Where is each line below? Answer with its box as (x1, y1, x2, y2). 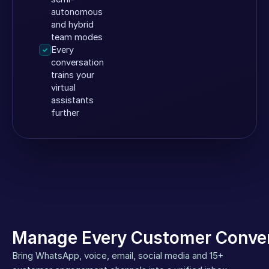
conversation (51, 57, 104, 67)
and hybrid (51, 19, 94, 29)
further (51, 107, 79, 118)
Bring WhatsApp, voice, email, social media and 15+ (12, 250, 223, 261)
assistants (51, 95, 94, 105)
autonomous (51, 7, 103, 17)
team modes (51, 32, 103, 42)
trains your (51, 70, 94, 80)
